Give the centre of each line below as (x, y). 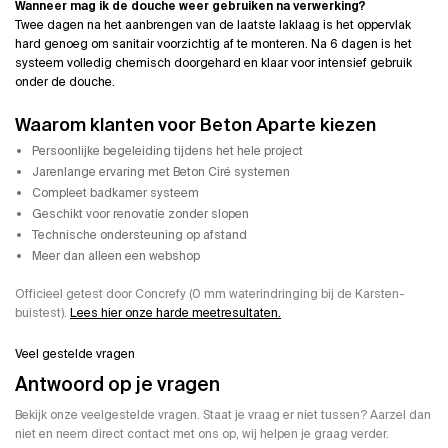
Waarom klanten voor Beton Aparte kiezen (195, 124)
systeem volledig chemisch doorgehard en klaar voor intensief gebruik (213, 62)
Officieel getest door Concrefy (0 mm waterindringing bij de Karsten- (210, 294)
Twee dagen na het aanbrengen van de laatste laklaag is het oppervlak (213, 24)
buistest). (42, 313)
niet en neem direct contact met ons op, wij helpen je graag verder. (202, 434)
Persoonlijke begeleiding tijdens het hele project (167, 151)
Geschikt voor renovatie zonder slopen (140, 214)
